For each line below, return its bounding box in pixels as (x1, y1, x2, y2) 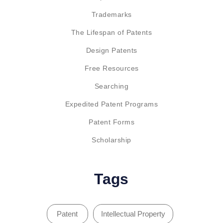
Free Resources (84, 64, 139, 72)
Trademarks (91, 10, 132, 18)
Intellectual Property (101, 210, 165, 218)
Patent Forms (89, 118, 134, 126)
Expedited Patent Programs (65, 100, 158, 108)
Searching (94, 82, 129, 90)
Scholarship (92, 136, 131, 144)
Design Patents (86, 46, 137, 54)
